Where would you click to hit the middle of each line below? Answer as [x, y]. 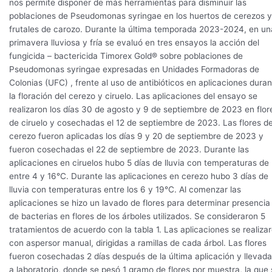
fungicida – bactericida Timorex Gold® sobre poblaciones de [126, 56]
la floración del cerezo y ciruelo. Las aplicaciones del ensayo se [133, 96]
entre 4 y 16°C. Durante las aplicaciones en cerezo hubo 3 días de [139, 176]
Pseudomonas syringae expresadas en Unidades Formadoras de [134, 70]
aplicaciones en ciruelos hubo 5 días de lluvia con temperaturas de [139, 163]
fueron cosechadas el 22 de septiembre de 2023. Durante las [129, 150]
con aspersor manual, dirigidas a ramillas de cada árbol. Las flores [138, 243]
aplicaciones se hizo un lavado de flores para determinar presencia [140, 203]
